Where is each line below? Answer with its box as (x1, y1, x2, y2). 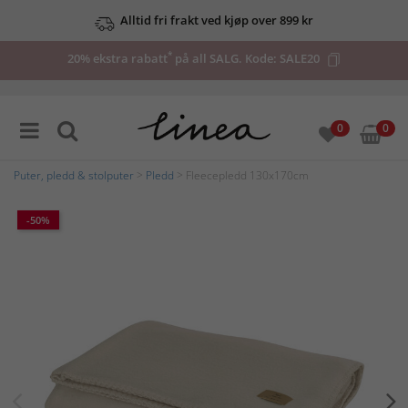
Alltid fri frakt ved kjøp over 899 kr (120, 12, 313, 28)
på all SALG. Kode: (172, 50, 280, 66)
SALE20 (280, 50, 320, 66)
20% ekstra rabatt (67, 50, 168, 66)
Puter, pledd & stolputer (14, 168, 134, 184)
